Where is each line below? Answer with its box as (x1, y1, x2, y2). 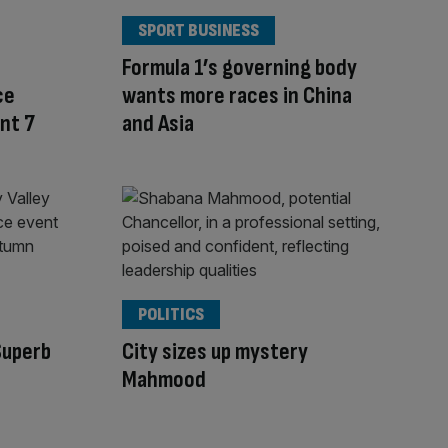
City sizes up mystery (122, 337, 308, 367)
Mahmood (122, 365, 206, 395)
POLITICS (138, 304, 204, 326)
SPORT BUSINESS (138, 19, 259, 41)
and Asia (122, 108, 194, 138)
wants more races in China (122, 80, 352, 110)
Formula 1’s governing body (122, 52, 357, 82)
